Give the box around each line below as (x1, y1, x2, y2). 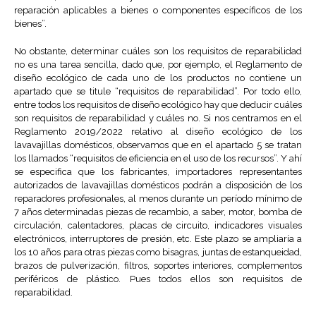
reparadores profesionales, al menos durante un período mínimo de (14, 193, 302, 205)
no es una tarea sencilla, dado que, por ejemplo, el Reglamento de (14, 59, 302, 71)
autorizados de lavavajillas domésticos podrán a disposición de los (14, 180, 302, 191)
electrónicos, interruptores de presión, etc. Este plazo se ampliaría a (14, 233, 302, 245)
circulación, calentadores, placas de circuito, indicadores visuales (14, 220, 302, 231)
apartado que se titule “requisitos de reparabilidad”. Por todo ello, (14, 86, 302, 97)
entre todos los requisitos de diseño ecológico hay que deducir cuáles (14, 99, 302, 111)
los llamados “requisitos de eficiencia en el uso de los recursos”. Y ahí (14, 153, 302, 164)
